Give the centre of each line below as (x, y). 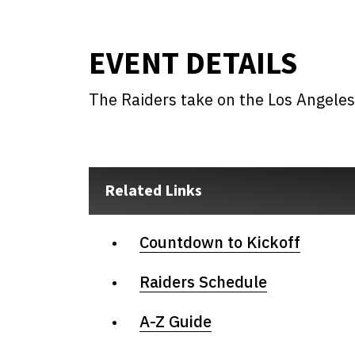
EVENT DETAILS (193, 64)
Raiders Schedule (203, 282)
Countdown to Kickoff (220, 242)
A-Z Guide (176, 322)
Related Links (153, 191)
